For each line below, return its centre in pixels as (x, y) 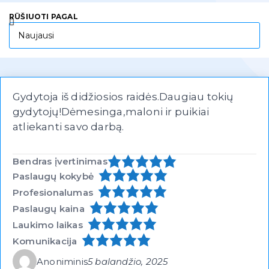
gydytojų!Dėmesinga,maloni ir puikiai (111, 112)
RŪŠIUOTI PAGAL (44, 17)
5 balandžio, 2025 (128, 261)
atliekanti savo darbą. (68, 127)
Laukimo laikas (48, 225)
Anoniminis (62, 261)
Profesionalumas (53, 192)
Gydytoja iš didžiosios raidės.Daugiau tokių (123, 97)
